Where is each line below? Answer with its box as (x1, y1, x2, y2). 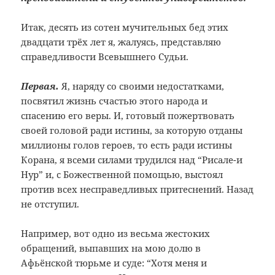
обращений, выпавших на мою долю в (21, 242, 201, 255)
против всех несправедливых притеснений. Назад (21, 183, 254, 196)
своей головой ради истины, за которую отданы (21, 124, 243, 137)
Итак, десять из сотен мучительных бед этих (21, 21, 229, 34)
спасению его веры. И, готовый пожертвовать (21, 109, 235, 122)
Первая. (21, 80, 60, 93)
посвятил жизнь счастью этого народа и (21, 95, 208, 107)
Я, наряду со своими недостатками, (59, 80, 225, 93)
